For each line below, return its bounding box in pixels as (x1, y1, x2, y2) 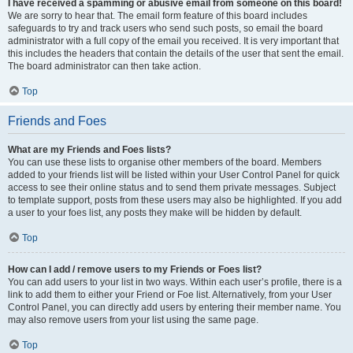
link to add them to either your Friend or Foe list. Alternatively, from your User (8, 289, 332, 300)
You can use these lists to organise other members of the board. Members (8, 157, 321, 168)
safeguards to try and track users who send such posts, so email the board (8, 23, 323, 34)
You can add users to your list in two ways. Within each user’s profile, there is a (8, 277, 342, 288)
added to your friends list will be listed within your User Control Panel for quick (8, 169, 340, 180)
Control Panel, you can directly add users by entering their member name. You (8, 302, 341, 313)
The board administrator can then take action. (8, 61, 201, 72)
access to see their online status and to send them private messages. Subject (8, 182, 336, 193)
